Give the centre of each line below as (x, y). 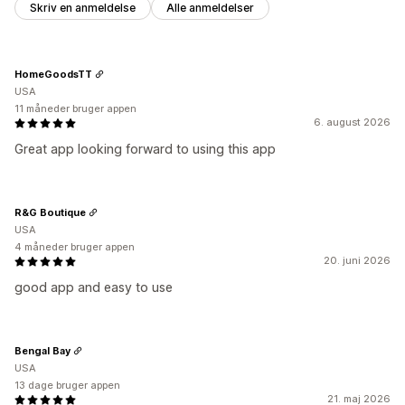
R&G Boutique (50, 212)
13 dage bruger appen (67, 386)
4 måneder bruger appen (75, 247)
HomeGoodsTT (53, 74)
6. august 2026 (352, 122)
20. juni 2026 (357, 261)
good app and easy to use (94, 287)
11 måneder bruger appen (75, 109)
